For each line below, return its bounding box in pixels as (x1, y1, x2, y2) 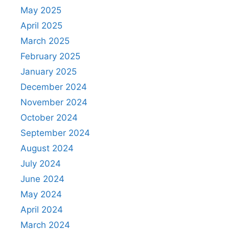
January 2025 (20, 66, 77, 77)
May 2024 (20, 189, 62, 200)
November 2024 (20, 97, 87, 108)
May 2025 (20, 5, 61, 16)
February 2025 (20, 51, 80, 62)
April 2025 (20, 20, 62, 31)
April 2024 (20, 204, 63, 215)
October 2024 (20, 112, 78, 123)
